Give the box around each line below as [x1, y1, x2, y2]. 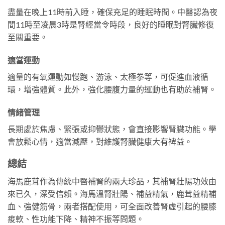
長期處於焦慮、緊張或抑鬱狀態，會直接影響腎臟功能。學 [8, 124, 216, 134]
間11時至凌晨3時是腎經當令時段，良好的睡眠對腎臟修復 [8, 20, 214, 29]
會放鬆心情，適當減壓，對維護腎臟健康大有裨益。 [8, 136, 192, 146]
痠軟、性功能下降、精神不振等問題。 [8, 213, 144, 223]
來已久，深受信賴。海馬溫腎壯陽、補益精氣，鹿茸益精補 [8, 188, 216, 198]
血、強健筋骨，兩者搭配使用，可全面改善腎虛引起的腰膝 [8, 201, 216, 211]
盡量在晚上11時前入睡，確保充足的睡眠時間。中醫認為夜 [8, 7, 217, 17]
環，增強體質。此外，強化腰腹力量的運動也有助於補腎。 [8, 84, 216, 94]
